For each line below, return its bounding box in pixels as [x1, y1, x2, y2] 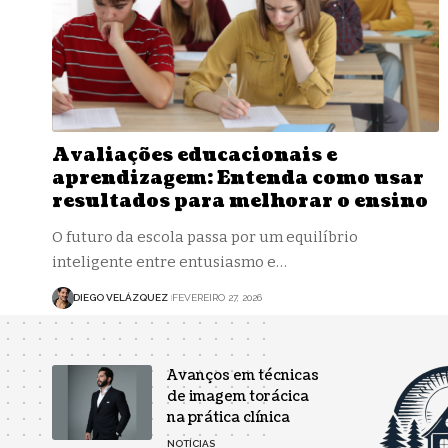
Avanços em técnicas [167, 366, 319, 386]
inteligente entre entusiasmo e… [52, 252, 287, 271]
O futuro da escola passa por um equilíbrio [52, 227, 358, 246]
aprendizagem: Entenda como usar [52, 165, 424, 191]
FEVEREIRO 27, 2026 [171, 292, 262, 304]
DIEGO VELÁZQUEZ [73, 292, 168, 304]
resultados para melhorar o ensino [52, 188, 428, 214]
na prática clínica [167, 408, 290, 428]
